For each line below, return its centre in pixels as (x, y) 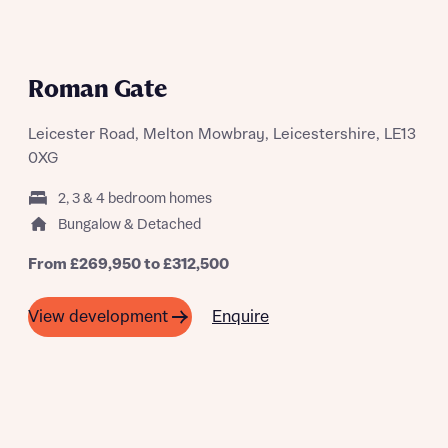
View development (98, 317)
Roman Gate (97, 89)
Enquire (240, 316)
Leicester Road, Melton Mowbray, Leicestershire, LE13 (222, 134)
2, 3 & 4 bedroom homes (135, 199)
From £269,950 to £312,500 (128, 264)
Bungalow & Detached (129, 225)
